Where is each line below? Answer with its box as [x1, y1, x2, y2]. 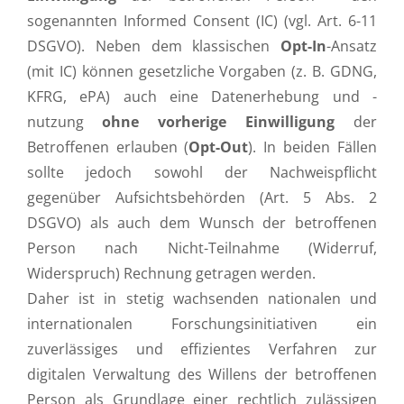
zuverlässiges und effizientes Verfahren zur [27, 339, 377, 359]
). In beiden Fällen [248, 137, 377, 157]
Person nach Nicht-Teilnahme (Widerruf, [27, 238, 377, 258]
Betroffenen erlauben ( [27, 137, 188, 157]
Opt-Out [188, 137, 248, 157]
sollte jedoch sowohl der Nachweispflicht [27, 162, 377, 182]
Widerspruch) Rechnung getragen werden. [27, 263, 316, 283]
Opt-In [280, 36, 326, 56]
